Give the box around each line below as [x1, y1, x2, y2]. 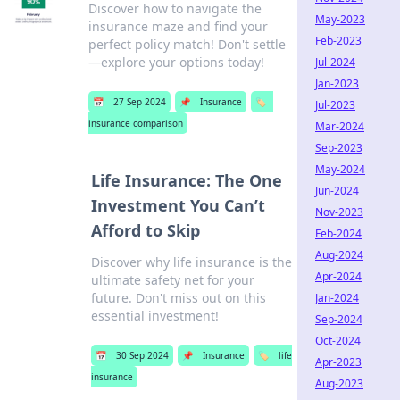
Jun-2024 [315, 183, 359, 198]
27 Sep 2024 [112, 96, 166, 108]
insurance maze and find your [87, 18, 268, 35]
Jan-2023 [315, 76, 359, 91]
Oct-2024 [315, 333, 361, 348]
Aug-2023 [315, 376, 363, 391]
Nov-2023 [315, 204, 363, 220]
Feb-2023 [315, 33, 362, 48]
